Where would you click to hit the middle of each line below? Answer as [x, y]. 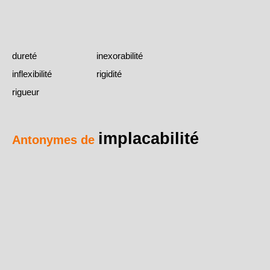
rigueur [26, 92]
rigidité [109, 74]
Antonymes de [55, 140]
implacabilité [149, 139]
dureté [24, 56]
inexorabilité [120, 56]
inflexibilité [32, 74]
